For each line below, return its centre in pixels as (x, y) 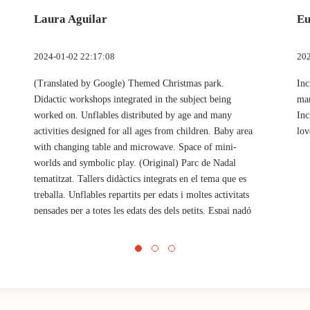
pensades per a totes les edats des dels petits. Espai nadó (143, 210)
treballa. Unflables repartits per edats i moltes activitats (142, 194)
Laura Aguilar (71, 19)
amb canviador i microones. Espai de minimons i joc (137, 226)
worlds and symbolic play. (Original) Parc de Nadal (135, 163)
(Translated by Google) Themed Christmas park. (129, 83)
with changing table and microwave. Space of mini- (135, 147)
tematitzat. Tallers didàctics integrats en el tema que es (140, 179)
